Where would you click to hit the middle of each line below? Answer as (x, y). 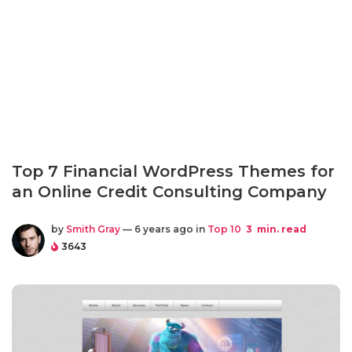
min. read (280, 229)
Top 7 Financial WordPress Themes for (173, 171)
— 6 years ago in (164, 229)
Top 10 (224, 229)
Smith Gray (93, 229)
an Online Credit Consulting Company (169, 192)
